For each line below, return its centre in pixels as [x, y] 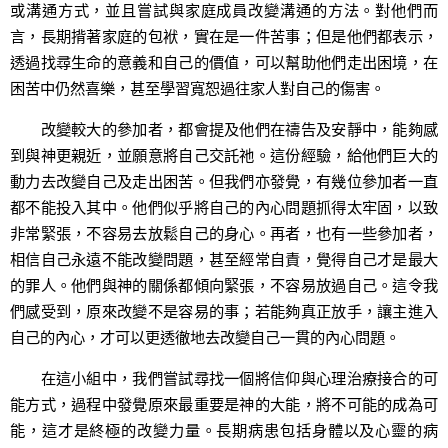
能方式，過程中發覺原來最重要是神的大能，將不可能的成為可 [224, 404]
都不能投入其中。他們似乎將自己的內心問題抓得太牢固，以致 [224, 207]
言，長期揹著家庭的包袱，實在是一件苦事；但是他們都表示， [224, 35]
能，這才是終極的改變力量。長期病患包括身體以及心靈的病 [224, 430]
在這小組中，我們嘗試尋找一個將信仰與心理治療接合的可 [224, 378]
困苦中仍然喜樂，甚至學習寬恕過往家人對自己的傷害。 [197, 87]
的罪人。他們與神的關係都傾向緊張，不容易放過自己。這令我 [224, 285]
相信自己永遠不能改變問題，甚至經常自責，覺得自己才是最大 [224, 259]
